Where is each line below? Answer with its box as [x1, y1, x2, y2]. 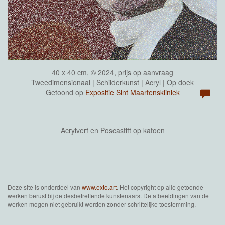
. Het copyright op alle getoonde [117, 183, 203, 191]
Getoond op [45, 87, 85, 97]
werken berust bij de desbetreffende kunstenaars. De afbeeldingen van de [8, 191, 209, 200]
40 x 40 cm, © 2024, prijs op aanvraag [52, 67, 173, 77]
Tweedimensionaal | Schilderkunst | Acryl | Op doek [31, 77, 194, 87]
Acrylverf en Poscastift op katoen [60, 125, 165, 135]
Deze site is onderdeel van [8, 183, 82, 191]
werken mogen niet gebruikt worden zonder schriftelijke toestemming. [8, 200, 196, 208]
